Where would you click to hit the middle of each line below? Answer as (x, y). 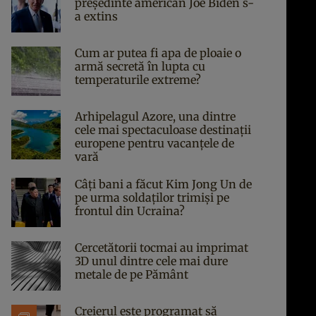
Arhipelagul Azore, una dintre (155, 116)
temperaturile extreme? (138, 80)
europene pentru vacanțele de (154, 143)
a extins (96, 16)
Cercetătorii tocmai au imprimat (162, 248)
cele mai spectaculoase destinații (163, 130)
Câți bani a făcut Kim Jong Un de (163, 184)
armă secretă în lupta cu (140, 66)
